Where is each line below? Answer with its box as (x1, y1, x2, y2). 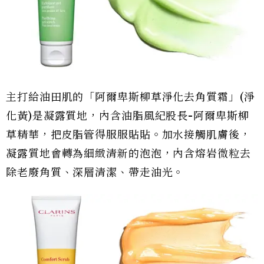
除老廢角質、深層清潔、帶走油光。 (6, 166, 184, 179)
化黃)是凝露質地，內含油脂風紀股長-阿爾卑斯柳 (6, 110, 249, 123)
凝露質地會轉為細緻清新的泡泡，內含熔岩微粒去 (6, 147, 251, 160)
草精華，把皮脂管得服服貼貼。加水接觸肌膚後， (6, 128, 251, 141)
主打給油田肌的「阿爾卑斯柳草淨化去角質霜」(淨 (6, 91, 255, 104)
